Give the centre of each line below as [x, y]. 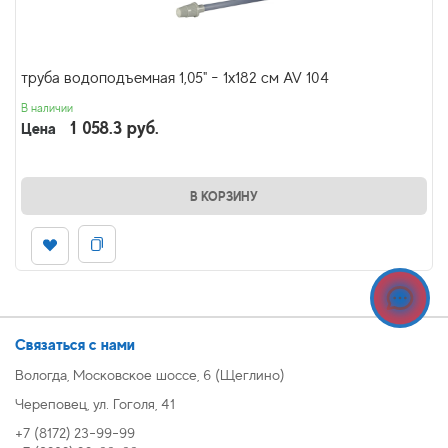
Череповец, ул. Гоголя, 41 [95, 403]
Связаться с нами [75, 344]
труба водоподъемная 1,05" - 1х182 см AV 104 [175, 78]
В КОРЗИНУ [224, 196]
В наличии [47, 108]
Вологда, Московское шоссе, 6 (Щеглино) [149, 374]
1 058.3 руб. [114, 127]
